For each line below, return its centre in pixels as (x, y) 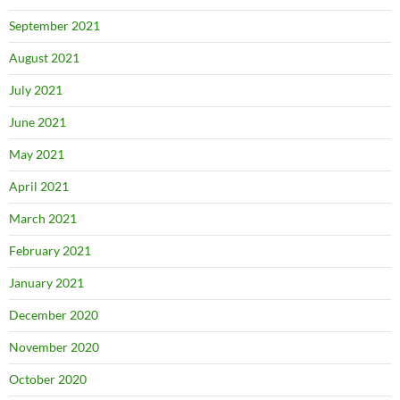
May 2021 (37, 154)
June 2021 (37, 122)
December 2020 (54, 315)
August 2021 (44, 58)
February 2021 (50, 250)
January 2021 (46, 283)
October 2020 (48, 379)
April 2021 (39, 186)
